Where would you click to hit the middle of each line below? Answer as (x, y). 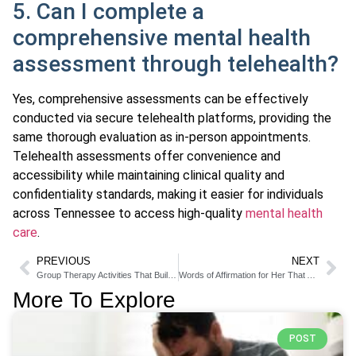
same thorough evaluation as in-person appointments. (162, 137)
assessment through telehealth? (176, 64)
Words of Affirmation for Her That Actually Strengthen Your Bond (311, 275)
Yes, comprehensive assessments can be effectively (161, 99)
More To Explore (94, 300)
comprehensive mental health (162, 37)
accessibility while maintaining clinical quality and (149, 175)
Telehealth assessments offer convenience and (147, 156)
